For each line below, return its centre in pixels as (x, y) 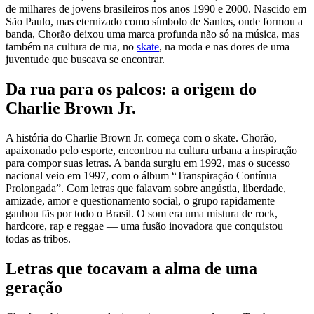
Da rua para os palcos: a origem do (131, 89)
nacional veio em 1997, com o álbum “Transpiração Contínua (141, 176)
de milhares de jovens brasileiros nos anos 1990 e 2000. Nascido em (156, 9)
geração (34, 288)
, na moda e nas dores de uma (224, 47)
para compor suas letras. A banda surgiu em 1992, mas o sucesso (148, 163)
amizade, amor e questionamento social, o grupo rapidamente (140, 201)
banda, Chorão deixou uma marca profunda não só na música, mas (152, 34)
